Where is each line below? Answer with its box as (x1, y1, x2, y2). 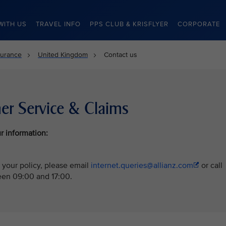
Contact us (104, 50, 137, 59)
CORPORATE (178, 20, 220, 28)
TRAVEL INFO (36, 20, 81, 28)
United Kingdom (38, 50, 88, 59)
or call (199, 160, 222, 171)
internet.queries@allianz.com (91, 160, 193, 171)
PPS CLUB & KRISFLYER (90, 20, 168, 28)
